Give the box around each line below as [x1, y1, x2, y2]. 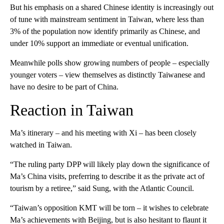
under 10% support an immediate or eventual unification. [10, 38, 188, 47]
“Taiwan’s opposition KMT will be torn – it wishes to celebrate [10, 203, 208, 212]
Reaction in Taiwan [10, 100, 133, 119]
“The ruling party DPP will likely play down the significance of [10, 159, 209, 168]
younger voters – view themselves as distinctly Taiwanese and [10, 70, 205, 79]
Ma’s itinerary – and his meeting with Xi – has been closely [10, 128, 196, 137]
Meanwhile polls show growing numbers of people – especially [10, 58, 209, 67]
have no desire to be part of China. [10, 82, 118, 91]
